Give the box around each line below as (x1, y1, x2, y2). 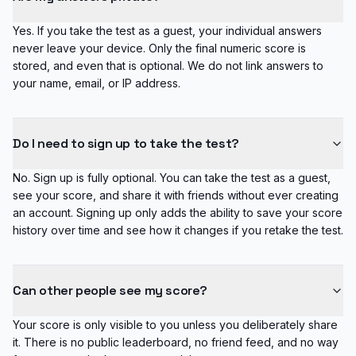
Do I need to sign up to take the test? (13, 135, 239, 152)
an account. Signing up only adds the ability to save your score (13, 206, 342, 219)
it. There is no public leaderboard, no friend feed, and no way (13, 335, 339, 349)
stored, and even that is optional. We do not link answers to (13, 59, 323, 72)
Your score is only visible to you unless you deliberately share (13, 318, 338, 331)
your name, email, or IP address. (13, 76, 180, 90)
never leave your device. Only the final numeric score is (13, 41, 306, 55)
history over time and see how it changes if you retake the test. (13, 223, 343, 237)
